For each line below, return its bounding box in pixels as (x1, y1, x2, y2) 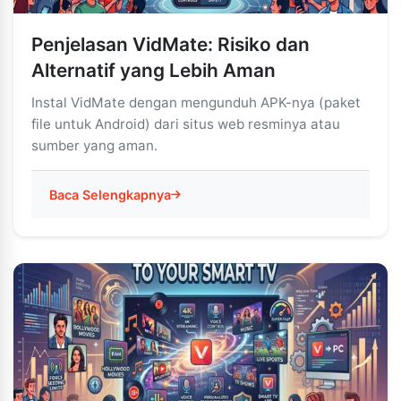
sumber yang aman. (31, 137, 158, 154)
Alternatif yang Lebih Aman (31, 59, 276, 81)
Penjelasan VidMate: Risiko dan (31, 33, 310, 55)
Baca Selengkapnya (49, 187, 171, 202)
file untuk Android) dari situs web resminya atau (31, 115, 340, 132)
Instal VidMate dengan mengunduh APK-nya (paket (31, 94, 361, 111)
